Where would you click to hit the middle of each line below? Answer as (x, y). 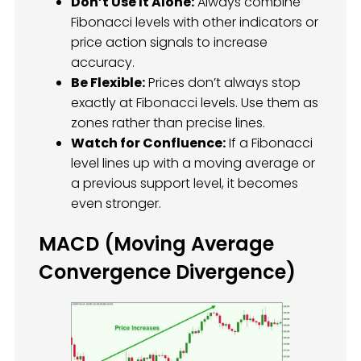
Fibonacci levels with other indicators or (195, 22)
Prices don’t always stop (223, 82)
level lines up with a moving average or (193, 163)
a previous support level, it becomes (185, 183)
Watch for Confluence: (148, 143)
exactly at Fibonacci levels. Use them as (195, 102)
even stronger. (116, 203)
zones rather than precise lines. (168, 122)
